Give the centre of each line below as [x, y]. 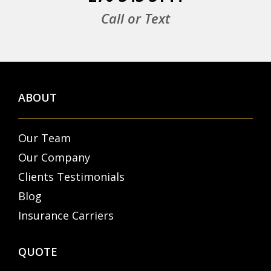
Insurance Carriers [66, 216]
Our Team [44, 138]
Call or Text [135, 18]
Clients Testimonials [71, 177]
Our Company [54, 158]
